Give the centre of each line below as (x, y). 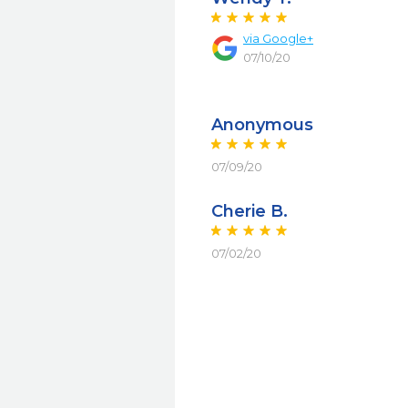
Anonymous (262, 125)
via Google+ (278, 38)
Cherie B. (250, 211)
